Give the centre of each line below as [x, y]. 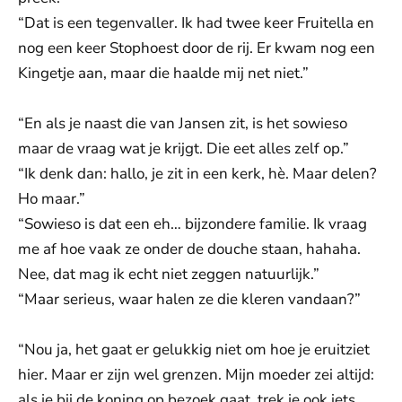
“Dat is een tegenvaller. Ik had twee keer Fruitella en [196, 23]
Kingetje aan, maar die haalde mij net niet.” [163, 73]
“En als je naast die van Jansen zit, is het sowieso [183, 123]
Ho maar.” [52, 199]
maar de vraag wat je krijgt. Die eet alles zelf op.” [184, 149]
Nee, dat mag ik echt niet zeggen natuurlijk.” [169, 274]
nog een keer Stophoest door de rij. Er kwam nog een [197, 48]
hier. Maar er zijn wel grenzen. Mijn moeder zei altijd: [196, 375]
